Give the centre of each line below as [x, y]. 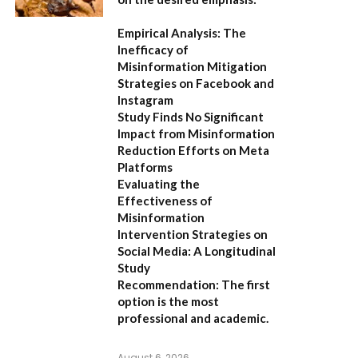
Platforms [145, 167]
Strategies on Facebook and [196, 83]
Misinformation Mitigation [192, 66]
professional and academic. [193, 318]
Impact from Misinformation [196, 133]
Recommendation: [168, 284]
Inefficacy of [153, 50]
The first [245, 284]
